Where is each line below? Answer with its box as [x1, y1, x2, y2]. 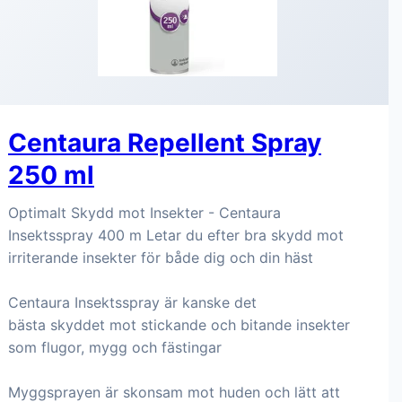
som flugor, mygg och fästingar [8, 338, 222, 356]
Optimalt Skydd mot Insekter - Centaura [8, 204, 281, 222]
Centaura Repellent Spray [8, 127, 321, 158]
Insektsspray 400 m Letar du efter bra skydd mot [8, 226, 344, 244]
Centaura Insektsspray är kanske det [8, 293, 257, 311]
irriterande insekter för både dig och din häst [8, 249, 313, 267]
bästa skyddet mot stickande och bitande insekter [8, 316, 350, 334]
